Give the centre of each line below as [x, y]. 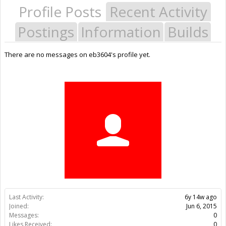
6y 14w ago [201, 197]
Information [121, 32]
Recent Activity [158, 11]
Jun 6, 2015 [202, 206]
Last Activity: [26, 197]
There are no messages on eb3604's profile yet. [77, 54]
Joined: [19, 206]
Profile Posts [60, 11]
